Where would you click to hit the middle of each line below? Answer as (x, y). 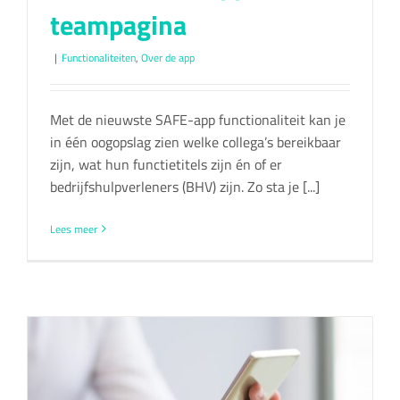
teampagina (118, 25)
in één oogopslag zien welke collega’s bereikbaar (196, 142)
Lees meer (74, 229)
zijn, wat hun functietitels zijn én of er (166, 164)
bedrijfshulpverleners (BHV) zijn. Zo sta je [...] (185, 186)
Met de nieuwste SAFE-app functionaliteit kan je (198, 119)
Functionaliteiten (99, 57)
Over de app (168, 57)
